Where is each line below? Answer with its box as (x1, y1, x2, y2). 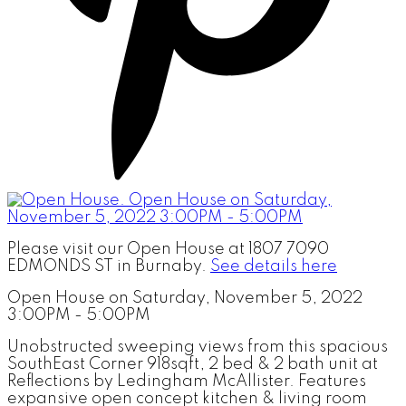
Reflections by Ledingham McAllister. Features (7, 372, 366, 390)
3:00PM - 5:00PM (7, 306, 150, 324)
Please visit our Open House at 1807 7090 (7, 240, 329, 257)
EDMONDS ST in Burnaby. (7, 257, 210, 275)
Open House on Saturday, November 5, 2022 (7, 289, 362, 306)
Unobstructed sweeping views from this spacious (7, 338, 388, 355)
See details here (210, 257, 337, 275)
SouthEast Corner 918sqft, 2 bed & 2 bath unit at (7, 355, 378, 372)
